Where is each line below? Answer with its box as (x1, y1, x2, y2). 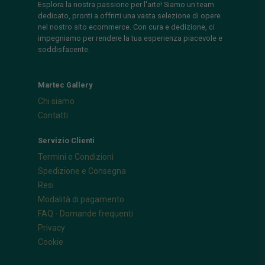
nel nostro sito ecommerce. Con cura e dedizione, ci (38, 22, 215, 31)
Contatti (38, 111, 68, 120)
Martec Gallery (38, 80, 92, 89)
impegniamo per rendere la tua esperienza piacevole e (38, 34, 222, 43)
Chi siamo (38, 96, 75, 106)
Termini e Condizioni (38, 152, 114, 161)
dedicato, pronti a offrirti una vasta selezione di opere (38, 11, 221, 20)
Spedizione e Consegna (38, 166, 126, 176)
